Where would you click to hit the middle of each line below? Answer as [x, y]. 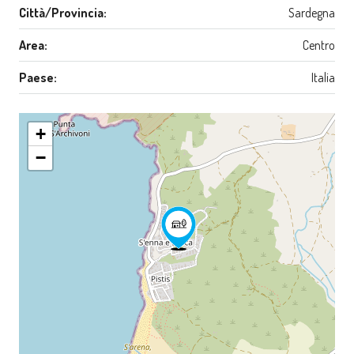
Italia [323, 78]
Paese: [38, 78]
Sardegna [312, 13]
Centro [319, 45]
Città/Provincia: [63, 13]
